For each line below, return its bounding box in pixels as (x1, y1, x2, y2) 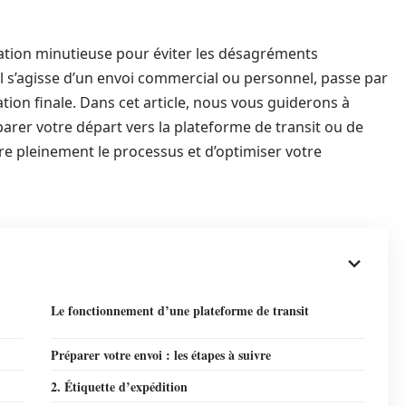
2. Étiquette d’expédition (51, 377, 188, 396)
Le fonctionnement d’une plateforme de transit (51, 301, 309, 320)
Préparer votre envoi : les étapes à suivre (51, 345, 271, 364)
